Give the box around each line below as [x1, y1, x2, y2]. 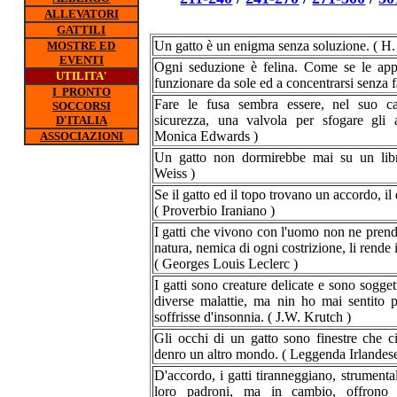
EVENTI [59, 53, 104, 66]
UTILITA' [56, 69, 107, 82]
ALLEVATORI [44, 7, 119, 20]
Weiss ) [154, 166, 195, 181]
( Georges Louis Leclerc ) [154, 256, 298, 271]
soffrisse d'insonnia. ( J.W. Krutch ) [154, 309, 351, 324]
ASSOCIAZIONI [40, 129, 123, 143]
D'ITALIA [56, 113, 107, 127]
